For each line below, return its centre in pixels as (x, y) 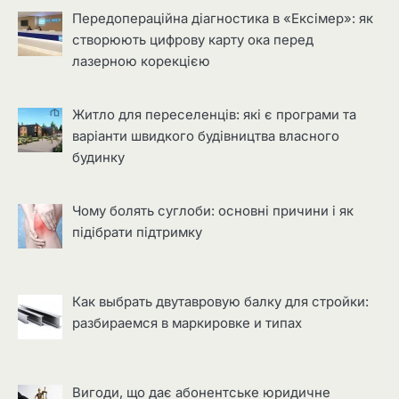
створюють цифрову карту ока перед (193, 41)
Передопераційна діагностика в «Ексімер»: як (223, 19)
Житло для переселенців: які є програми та (215, 115)
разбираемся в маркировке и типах (187, 324)
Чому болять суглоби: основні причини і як (213, 212)
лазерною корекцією (142, 62)
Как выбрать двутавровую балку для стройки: (221, 302)
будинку (99, 158)
